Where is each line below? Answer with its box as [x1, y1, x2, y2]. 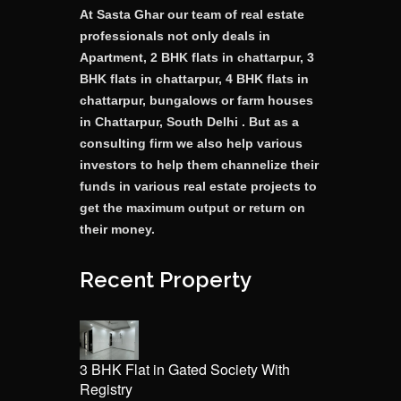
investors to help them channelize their [80, 157, 319, 172]
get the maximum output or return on [80, 200, 305, 215]
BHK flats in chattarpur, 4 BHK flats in [80, 71, 309, 86]
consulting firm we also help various [80, 135, 303, 150]
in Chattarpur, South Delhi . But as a [80, 114, 299, 129]
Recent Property [80, 266, 252, 293]
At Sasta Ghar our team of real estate [80, 6, 304, 21]
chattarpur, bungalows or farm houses [80, 92, 313, 107]
